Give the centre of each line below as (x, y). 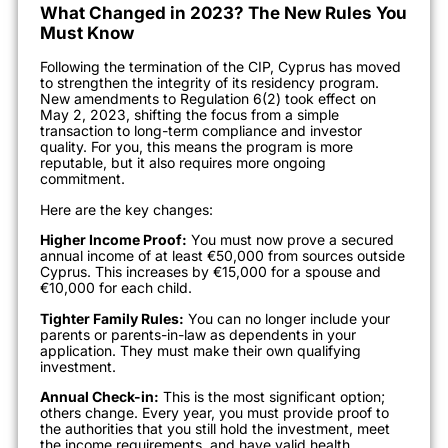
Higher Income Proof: (113, 240)
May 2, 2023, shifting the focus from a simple (189, 115)
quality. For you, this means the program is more (196, 147)
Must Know (87, 33)
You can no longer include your (287, 318)
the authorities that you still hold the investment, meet (215, 428)
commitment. (82, 179)
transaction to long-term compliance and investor (201, 131)
